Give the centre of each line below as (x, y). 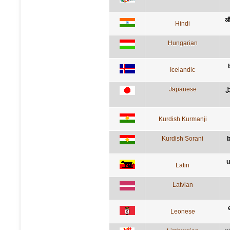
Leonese (183, 211)
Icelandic (183, 70)
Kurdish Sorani (183, 138)
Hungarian (183, 43)
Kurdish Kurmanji (183, 119)
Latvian (183, 185)
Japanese (183, 89)
